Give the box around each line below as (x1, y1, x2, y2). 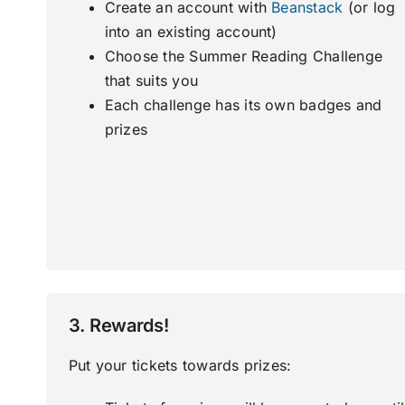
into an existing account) (104, 23, 278, 42)
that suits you (104, 71, 199, 90)
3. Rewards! (68, 315, 169, 337)
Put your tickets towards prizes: (68, 356, 292, 375)
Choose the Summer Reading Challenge (104, 47, 383, 66)
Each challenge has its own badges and (104, 96, 382, 115)
